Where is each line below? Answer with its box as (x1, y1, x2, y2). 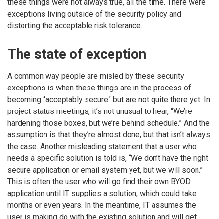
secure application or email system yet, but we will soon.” (7, 165, 203, 175)
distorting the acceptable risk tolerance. (7, 21, 142, 31)
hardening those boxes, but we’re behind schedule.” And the (7, 118, 210, 128)
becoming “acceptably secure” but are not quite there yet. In (7, 95, 210, 105)
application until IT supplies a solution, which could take (7, 189, 197, 198)
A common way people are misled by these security (7, 71, 184, 81)
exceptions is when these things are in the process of (7, 83, 191, 93)
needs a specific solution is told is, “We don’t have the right (7, 153, 208, 163)
